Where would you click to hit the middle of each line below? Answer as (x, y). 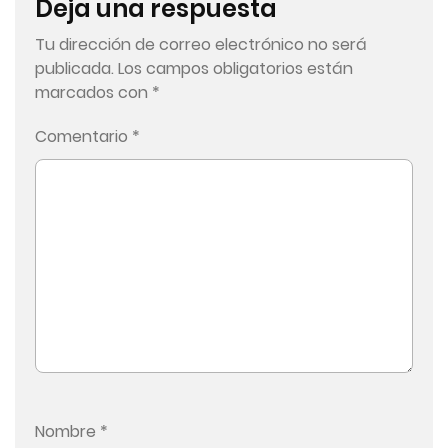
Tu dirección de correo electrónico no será (201, 45)
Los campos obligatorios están (235, 69)
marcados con (93, 93)
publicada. (74, 69)
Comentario (83, 137)
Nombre (67, 432)
